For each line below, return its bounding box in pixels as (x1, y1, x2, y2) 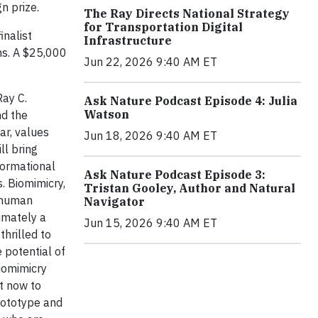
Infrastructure (84, 33, 172, 48)
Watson (84, 107, 129, 121)
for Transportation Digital (84, 20, 243, 34)
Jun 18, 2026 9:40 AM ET (84, 128, 217, 143)
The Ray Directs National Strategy (84, 6, 290, 21)
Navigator (84, 194, 145, 209)
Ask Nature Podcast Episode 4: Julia (84, 94, 297, 108)
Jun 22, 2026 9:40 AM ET (84, 55, 217, 69)
